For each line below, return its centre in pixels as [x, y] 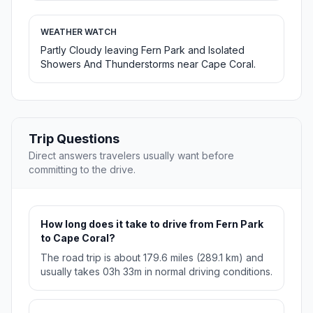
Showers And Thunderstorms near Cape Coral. [148, 64]
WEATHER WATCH [79, 32]
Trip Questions [74, 139]
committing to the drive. [82, 170]
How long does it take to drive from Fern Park [152, 224]
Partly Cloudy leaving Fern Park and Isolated [143, 50]
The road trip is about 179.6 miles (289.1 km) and [152, 258]
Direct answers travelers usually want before [131, 156]
